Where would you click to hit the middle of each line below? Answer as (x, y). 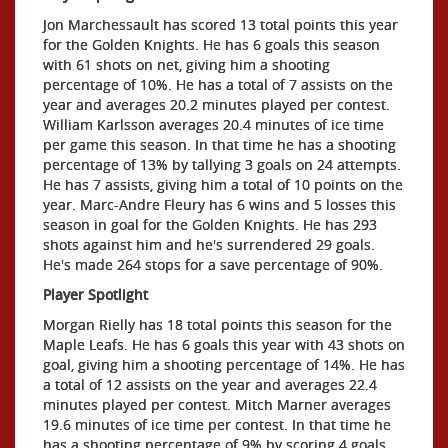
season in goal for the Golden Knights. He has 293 (210, 224)
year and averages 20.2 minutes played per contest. (216, 104)
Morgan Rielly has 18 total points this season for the (217, 324)
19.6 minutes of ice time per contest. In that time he (217, 424)
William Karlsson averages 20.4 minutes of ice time (213, 124)
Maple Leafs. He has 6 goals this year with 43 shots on (224, 344)
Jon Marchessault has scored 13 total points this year (220, 24)
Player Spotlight (95, 294)
